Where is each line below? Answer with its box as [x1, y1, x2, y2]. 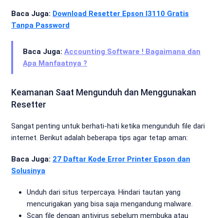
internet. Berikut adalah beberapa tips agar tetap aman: [11, 133, 188, 142]
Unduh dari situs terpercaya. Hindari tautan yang [27, 188, 181, 197]
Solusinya [11, 166, 45, 175]
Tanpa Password [11, 21, 70, 30]
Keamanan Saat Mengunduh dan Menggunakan [11, 87, 196, 97]
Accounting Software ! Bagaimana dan [64, 47, 200, 56]
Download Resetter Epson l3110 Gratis [53, 9, 189, 18]
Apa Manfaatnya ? [23, 59, 87, 68]
